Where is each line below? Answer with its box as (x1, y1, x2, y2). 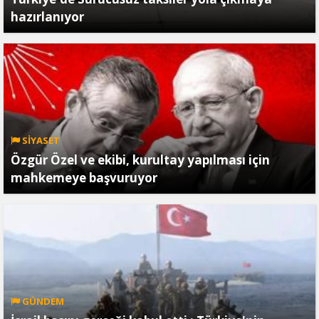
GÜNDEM (20, 294, 64, 308)
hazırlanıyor (11, 8, 84, 25)
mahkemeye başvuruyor (11, 169, 157, 186)
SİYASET (20, 133, 60, 147)
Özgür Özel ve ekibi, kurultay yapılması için (11, 151, 270, 168)
